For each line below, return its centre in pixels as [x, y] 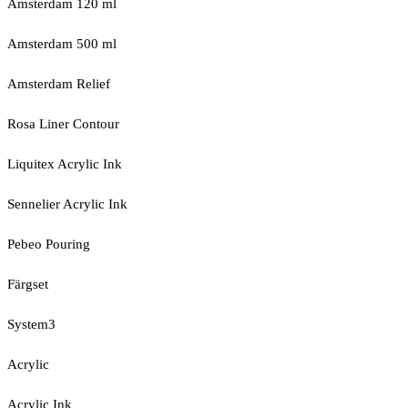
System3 [31, 324]
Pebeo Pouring [49, 244]
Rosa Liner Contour [63, 124]
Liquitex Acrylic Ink [65, 164]
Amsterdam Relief [59, 84]
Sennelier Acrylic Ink [67, 204]
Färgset [28, 284]
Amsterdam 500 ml [62, 44]
